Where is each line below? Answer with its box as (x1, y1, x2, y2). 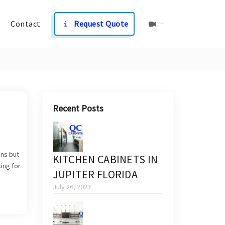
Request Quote (72, 19, 129, 29)
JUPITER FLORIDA (52, 167, 138, 181)
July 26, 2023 (52, 182, 91, 191)
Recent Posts (52, 102, 103, 114)
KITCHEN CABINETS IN (52, 152, 158, 166)
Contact (11, 19, 41, 29)
